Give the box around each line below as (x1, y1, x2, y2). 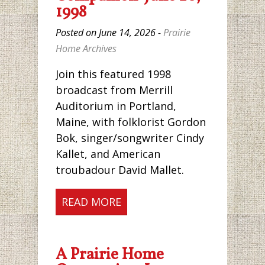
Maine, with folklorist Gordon (56, 114, 206, 129)
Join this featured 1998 (56, 66, 171, 81)
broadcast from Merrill (56, 82, 173, 97)
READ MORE (62, 194, 121, 209)
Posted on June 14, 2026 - (56, 25, 163, 39)
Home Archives (56, 41, 117, 55)
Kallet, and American (56, 146, 160, 161)
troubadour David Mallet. (56, 162, 184, 177)
